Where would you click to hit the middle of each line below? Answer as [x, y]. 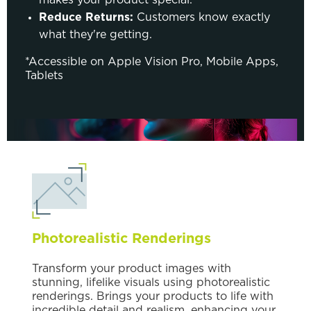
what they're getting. [95, 34]
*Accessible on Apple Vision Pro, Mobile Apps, [152, 61]
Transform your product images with [132, 268]
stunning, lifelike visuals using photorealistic [151, 282]
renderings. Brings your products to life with [153, 296]
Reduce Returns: [86, 17]
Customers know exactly [202, 17]
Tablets [44, 75]
